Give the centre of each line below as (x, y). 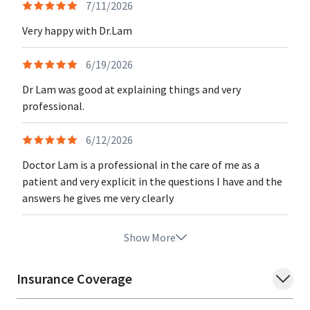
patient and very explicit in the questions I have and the (152, 181)
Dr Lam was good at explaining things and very (131, 89)
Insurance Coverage (74, 279)
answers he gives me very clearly (98, 198)
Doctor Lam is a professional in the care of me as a (141, 165)
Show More (149, 237)
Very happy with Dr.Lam (77, 30)
